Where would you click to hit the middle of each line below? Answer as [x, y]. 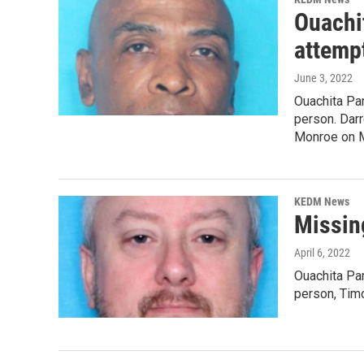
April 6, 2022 [322, 252]
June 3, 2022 [323, 78]
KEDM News [322, 201]
